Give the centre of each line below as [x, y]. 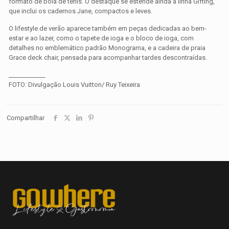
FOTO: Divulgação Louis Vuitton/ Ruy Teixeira [75, 84]
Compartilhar [26, 118]
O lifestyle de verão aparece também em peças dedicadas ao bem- [108, 28]
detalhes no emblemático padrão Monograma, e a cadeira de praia [107, 48]
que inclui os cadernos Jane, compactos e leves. [81, 11]
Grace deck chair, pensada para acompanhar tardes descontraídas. [108, 57]
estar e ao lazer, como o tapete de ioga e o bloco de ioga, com [101, 38]
